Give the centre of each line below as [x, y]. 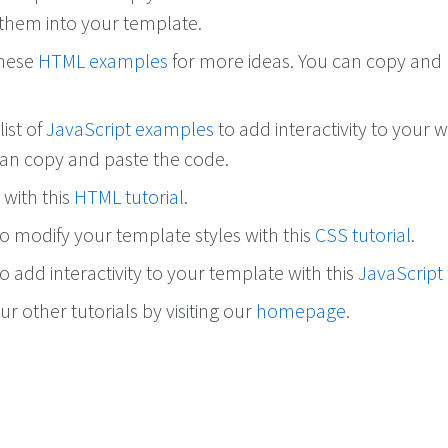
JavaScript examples [130, 129]
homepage [301, 311]
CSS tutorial [363, 235]
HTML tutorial [129, 197]
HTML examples [103, 61]
